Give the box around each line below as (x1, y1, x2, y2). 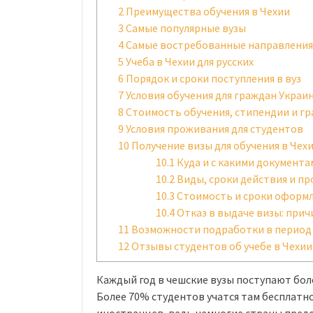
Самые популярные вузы (124, 20, 246, 35)
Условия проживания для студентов (124, 121, 303, 136)
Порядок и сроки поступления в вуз (124, 71, 301, 85)
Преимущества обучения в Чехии (124, 3, 290, 18)
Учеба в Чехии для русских (124, 54, 254, 68)
